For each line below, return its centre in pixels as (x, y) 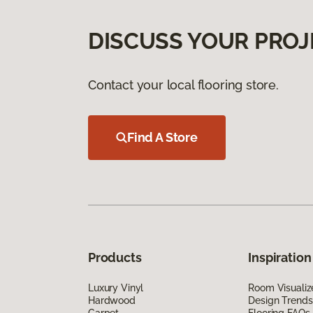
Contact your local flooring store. (183, 85)
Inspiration (280, 257)
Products (115, 257)
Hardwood (112, 300)
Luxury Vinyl (116, 288)
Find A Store (162, 137)
